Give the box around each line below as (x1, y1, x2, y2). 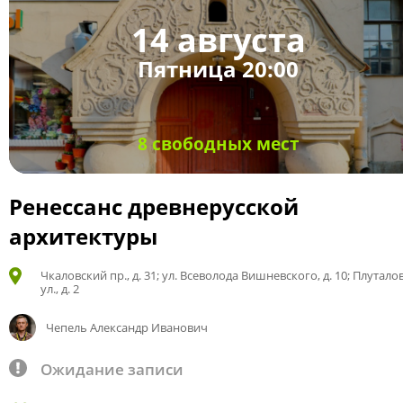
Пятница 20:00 (138, 54, 299, 85)
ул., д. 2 (40, 281, 79, 297)
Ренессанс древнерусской (9, 192, 299, 221)
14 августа (130, 18, 306, 63)
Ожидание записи (40, 359, 184, 380)
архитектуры (9, 221, 157, 251)
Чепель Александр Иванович (45, 319, 208, 336)
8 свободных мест (137, 132, 300, 156)
